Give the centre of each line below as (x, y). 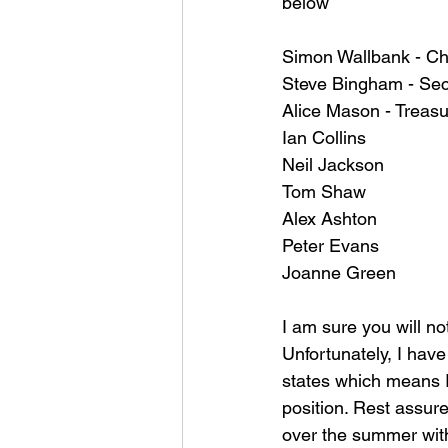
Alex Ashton (332, 218)
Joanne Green (341, 272)
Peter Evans (333, 245)
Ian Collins (326, 137)
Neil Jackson (333, 164)
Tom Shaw (326, 191)
